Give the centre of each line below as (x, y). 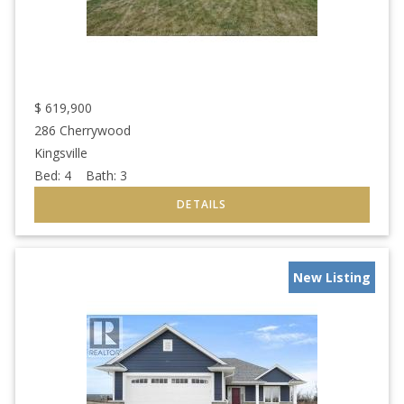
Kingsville (61, 152)
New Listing (332, 277)
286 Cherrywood (83, 130)
